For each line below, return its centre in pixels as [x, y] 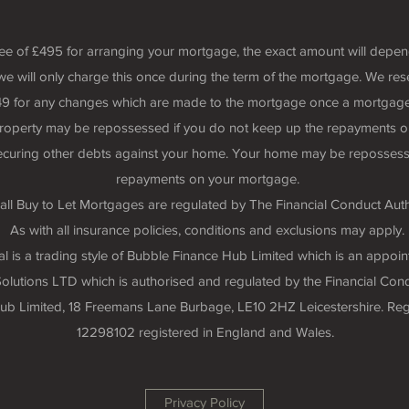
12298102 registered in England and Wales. [207, 332]
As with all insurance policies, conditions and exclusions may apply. [207, 230]
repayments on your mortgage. [207, 178]
